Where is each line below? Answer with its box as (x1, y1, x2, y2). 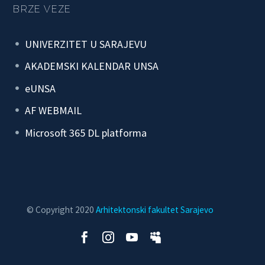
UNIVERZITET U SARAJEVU (25, 37, 147, 51)
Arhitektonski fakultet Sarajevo (96, 203, 214, 215)
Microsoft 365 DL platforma (25, 125, 147, 140)
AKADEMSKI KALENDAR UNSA (25, 59, 159, 73)
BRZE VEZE (12, 3, 72, 15)
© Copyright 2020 (27, 203, 94, 215)
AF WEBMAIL (25, 104, 82, 118)
